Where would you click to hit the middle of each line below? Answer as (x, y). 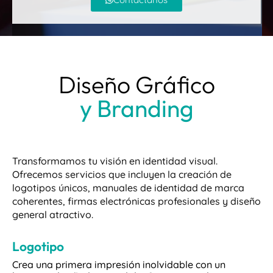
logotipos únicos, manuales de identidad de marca (128, 188)
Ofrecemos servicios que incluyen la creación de (122, 174)
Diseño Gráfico (136, 84)
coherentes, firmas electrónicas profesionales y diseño (136, 201)
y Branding (136, 108)
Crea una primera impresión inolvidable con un (119, 264)
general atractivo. (53, 214)
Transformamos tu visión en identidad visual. (115, 161)
